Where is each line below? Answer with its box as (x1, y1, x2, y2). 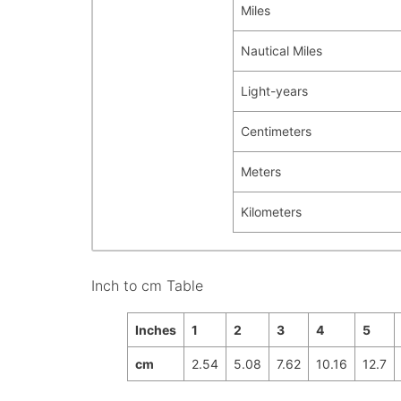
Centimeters (240, 124, 311, 140)
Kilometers (240, 204, 302, 220)
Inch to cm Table (91, 276, 203, 294)
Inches (134, 321, 176, 337)
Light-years (240, 83, 308, 99)
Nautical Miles (240, 43, 322, 59)
